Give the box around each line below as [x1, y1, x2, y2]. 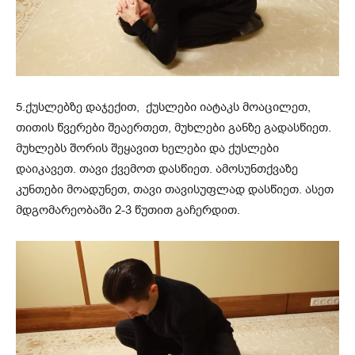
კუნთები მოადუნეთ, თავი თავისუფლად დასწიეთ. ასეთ [16, 181, 334, 197]
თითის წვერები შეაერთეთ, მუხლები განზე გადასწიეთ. [16, 119, 331, 136]
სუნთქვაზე [238, 160, 298, 177]
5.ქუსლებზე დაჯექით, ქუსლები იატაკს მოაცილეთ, [16, 98, 311, 115]
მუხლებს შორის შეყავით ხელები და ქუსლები [16, 139, 279, 156]
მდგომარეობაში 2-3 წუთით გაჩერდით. [16, 201, 240, 218]
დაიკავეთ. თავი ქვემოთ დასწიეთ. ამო [16, 160, 238, 177]
